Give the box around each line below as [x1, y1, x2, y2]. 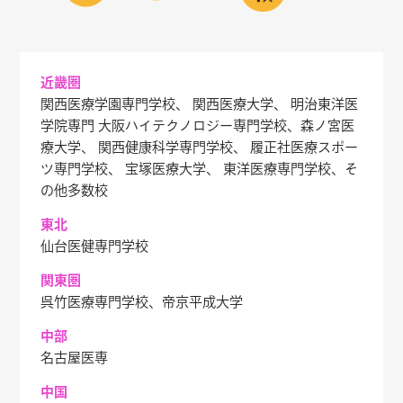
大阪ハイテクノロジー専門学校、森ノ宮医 [94, 119, 354, 133]
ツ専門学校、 [40, 162, 121, 176]
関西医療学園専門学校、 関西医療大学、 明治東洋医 [40, 97, 358, 112]
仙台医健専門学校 [40, 239, 148, 254]
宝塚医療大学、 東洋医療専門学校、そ [121, 162, 358, 176]
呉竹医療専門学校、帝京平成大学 [40, 295, 243, 309]
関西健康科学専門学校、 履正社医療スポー [94, 140, 358, 155]
